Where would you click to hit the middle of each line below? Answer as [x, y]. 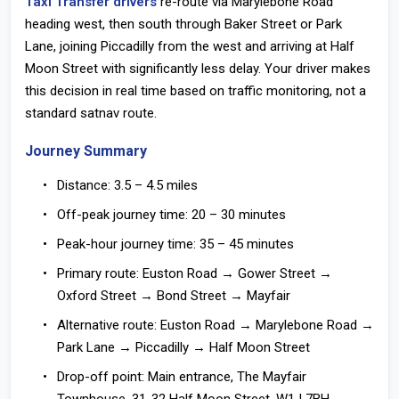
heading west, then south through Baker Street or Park [183, 24]
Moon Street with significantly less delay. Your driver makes [198, 69]
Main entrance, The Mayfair [225, 377]
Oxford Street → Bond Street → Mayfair [174, 296]
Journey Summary [86, 151]
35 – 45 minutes [245, 244]
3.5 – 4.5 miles [154, 185]
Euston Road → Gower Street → [236, 273]
